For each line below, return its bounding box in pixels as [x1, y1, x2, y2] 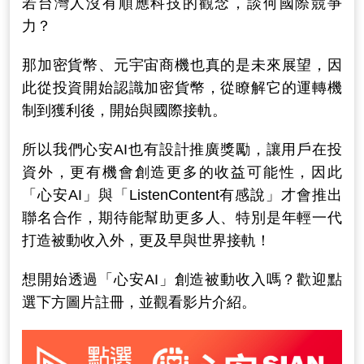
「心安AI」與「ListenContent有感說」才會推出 [22, 187, 342, 204]
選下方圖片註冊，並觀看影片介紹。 [22, 294, 256, 311]
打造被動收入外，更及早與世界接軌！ [22, 232, 271, 249]
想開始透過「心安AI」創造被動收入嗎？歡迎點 [22, 271, 342, 288]
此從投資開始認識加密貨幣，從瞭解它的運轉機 [22, 80, 342, 97]
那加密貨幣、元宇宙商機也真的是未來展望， [22, 57, 327, 74]
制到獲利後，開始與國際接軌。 [22, 102, 227, 119]
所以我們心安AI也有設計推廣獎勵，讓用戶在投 [22, 141, 342, 158]
